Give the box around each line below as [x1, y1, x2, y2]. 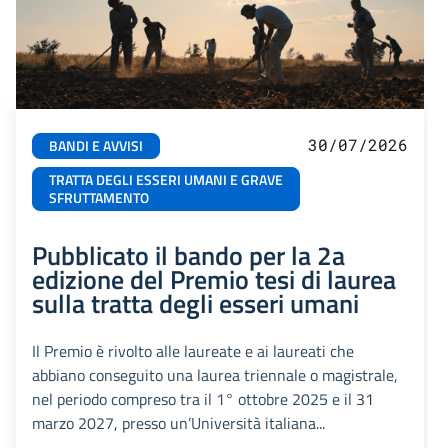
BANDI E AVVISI [49, 135, 143, 158]
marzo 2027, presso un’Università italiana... [32, 411, 325, 436]
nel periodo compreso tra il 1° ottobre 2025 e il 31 [32, 387, 374, 412]
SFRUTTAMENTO [49, 187, 149, 210]
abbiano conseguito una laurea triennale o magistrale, [32, 363, 398, 388]
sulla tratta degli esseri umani [32, 283, 359, 324]
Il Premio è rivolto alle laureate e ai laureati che [32, 339, 354, 364]
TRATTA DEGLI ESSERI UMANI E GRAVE [49, 169, 283, 192]
